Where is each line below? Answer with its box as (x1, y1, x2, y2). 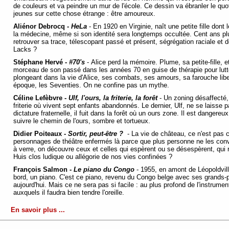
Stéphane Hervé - (13, 58, 69, 66)
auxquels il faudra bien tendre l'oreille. (13, 189, 126, 197)
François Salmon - (13, 166, 74, 174)
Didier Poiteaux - (13, 130, 68, 138)
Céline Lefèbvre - (13, 94, 68, 102)
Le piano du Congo (74, 166, 134, 174)
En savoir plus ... (11, 205, 65, 214)
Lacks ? (13, 45, 39, 54)
